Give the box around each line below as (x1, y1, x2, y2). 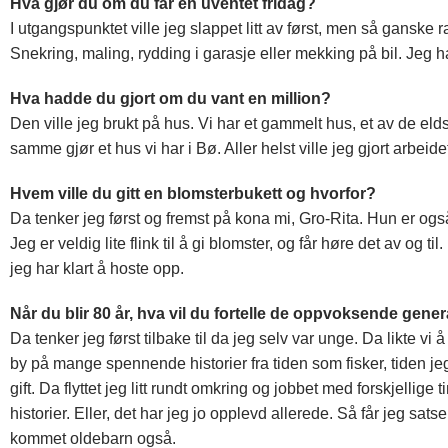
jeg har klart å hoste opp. (10, 260, 184, 278)
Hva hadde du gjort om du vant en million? (10, 90, 331, 108)
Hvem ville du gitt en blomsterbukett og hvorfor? (10, 185, 376, 203)
